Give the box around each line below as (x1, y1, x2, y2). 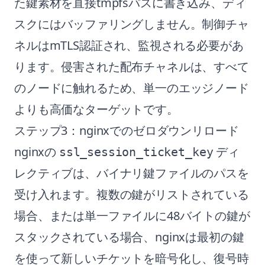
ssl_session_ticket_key (59, 145, 214, 159)
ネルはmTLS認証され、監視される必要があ (14, 37, 244, 53)
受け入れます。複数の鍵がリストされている (14, 186, 249, 202)
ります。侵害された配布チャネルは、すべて (14, 59, 249, 75)
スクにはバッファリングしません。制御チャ (14, 16, 249, 32)
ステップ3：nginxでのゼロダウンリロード (14, 122, 239, 138)
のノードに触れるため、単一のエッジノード (14, 80, 249, 96)
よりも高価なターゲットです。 (14, 101, 179, 117)
